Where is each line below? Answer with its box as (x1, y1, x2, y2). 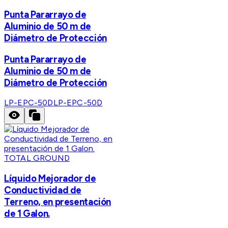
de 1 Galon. (4, 207, 50, 219)
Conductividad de (4, 184, 82, 196)
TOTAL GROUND (4, 153, 70, 163)
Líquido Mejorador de (4, 172, 96, 184)
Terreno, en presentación (4, 195, 111, 208)
